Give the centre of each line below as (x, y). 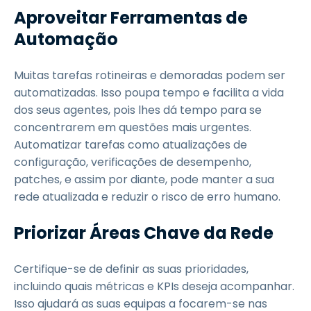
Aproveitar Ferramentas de (131, 18)
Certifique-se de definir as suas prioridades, (131, 269)
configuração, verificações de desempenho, (133, 162)
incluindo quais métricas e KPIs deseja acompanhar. (154, 286)
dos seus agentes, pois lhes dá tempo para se (138, 110)
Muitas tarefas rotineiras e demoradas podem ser (150, 75)
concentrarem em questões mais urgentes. (133, 127)
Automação (66, 39)
